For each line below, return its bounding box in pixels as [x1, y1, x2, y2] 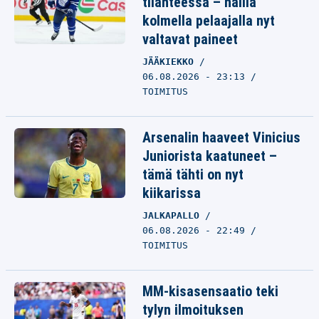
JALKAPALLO [142, 210, 205, 221]
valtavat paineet [142, 31, 238, 48]
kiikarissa [142, 184, 201, 202]
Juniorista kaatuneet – [142, 147, 277, 164]
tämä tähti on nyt [142, 166, 244, 183]
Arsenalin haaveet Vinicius [142, 129, 300, 146]
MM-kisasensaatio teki [142, 283, 278, 300]
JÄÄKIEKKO [142, 56, 199, 67]
